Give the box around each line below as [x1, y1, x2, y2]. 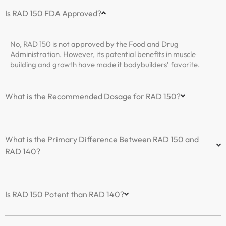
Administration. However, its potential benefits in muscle [10, 49, 196, 59]
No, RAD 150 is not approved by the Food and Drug [10, 39, 179, 49]
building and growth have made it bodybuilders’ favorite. [10, 59, 201, 69]
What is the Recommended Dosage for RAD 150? [5, 91, 181, 101]
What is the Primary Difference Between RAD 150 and [5, 134, 199, 144]
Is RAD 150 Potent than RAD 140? [5, 189, 124, 199]
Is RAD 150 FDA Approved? [5, 8, 101, 18]
